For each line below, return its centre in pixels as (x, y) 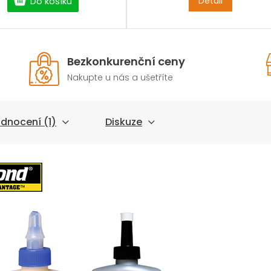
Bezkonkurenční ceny (126, 61)
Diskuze (124, 122)
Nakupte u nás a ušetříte (120, 77)
